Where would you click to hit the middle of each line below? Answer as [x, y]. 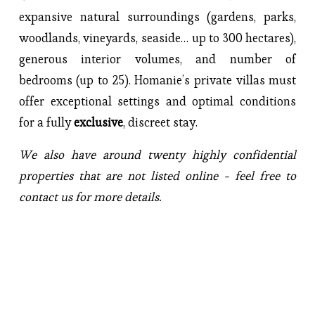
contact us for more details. [90, 197]
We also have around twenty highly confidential [157, 154]
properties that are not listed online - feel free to [157, 175]
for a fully [46, 122]
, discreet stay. [160, 122]
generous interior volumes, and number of [157, 59]
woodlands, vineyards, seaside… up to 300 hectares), [157, 38]
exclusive [98, 122]
